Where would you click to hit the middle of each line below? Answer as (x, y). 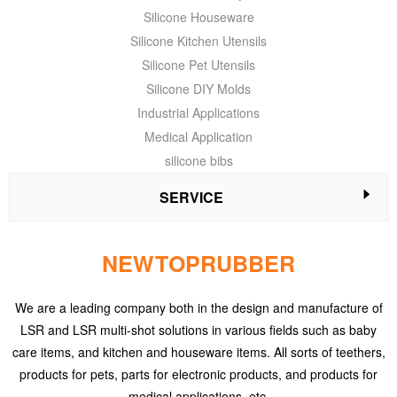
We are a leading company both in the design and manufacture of (198, 307)
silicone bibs (198, 160)
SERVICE (191, 197)
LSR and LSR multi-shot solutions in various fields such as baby (198, 330)
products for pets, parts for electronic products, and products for (198, 374)
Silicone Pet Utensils (198, 65)
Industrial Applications (198, 113)
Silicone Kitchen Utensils (198, 41)
